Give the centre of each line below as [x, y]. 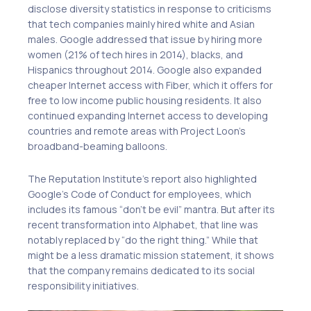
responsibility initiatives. [83, 285]
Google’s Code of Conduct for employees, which [140, 194]
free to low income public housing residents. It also [145, 101]
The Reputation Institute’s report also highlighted [142, 178]
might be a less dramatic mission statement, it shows [151, 255]
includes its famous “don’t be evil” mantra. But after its [151, 209]
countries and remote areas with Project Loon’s [137, 131]
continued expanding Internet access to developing [148, 116]
